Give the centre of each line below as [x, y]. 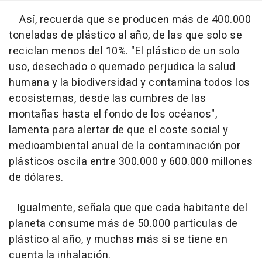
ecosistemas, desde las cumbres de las [108, 99]
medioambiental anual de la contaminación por [125, 146]
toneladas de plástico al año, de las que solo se [125, 36]
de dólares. [36, 178]
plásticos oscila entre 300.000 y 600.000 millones [131, 162]
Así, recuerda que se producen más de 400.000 [130, 20]
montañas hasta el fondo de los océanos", [113, 115]
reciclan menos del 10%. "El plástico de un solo [124, 51]
